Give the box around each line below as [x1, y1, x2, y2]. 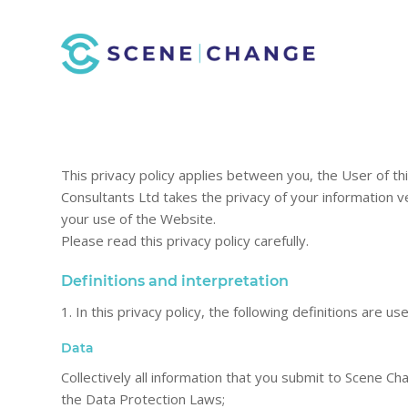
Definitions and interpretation [61, 271, 289, 290]
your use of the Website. [61, 209, 216, 228]
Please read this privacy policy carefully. [61, 230, 309, 250]
